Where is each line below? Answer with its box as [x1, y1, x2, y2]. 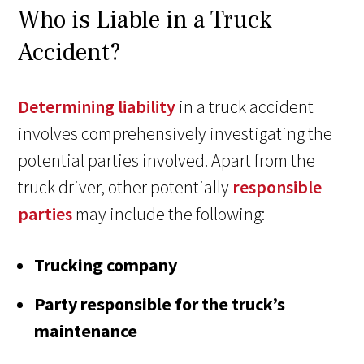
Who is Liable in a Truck [18, 4, 273, 37]
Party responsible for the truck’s [34, 292, 286, 316]
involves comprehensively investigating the [18, 122, 333, 145]
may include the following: [72, 202, 266, 226]
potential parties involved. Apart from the [18, 149, 316, 172]
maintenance [34, 319, 138, 343]
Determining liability [18, 95, 176, 119]
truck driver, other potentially [18, 175, 233, 199]
